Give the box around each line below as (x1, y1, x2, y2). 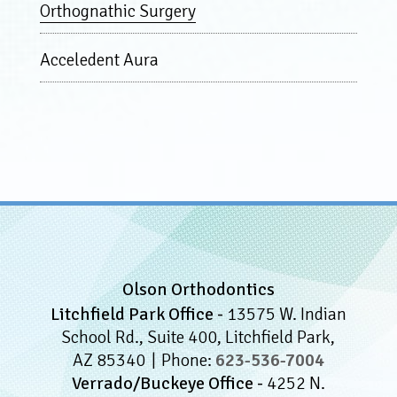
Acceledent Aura (39, 48, 159, 71)
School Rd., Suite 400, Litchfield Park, (61, 325, 336, 348)
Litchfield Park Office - (50, 302, 227, 325)
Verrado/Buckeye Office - (71, 371, 267, 394)
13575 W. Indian (226, 302, 346, 325)
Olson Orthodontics (121, 277, 275, 300)
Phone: (160, 348, 215, 371)
